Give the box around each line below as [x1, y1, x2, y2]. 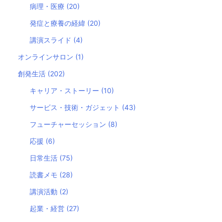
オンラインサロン [18, 52, 75, 61]
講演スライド [30, 35, 74, 44]
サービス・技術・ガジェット [30, 103, 122, 111]
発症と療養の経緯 [30, 18, 88, 27]
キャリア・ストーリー [30, 86, 102, 95]
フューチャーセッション [30, 119, 109, 128]
